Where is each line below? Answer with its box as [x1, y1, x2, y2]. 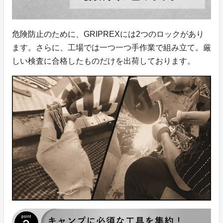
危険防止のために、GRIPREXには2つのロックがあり [12, 30, 204, 39]
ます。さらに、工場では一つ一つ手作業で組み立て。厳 [12, 43, 211, 52]
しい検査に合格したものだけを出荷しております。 [12, 57, 195, 66]
